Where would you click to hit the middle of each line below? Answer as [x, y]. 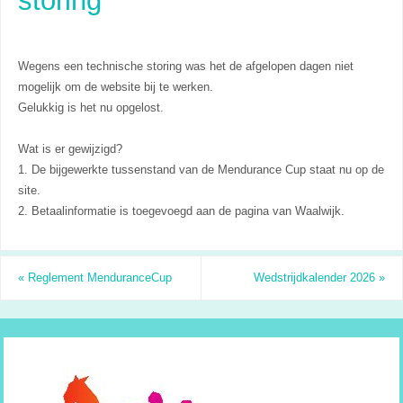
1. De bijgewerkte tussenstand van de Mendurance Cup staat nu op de [201, 170]
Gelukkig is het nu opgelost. [90, 107]
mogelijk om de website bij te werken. [115, 87]
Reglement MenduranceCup [98, 278]
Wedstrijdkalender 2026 [317, 278]
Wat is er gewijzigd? [70, 149]
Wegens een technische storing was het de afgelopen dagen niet [185, 66]
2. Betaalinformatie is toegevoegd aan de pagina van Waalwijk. [181, 211]
